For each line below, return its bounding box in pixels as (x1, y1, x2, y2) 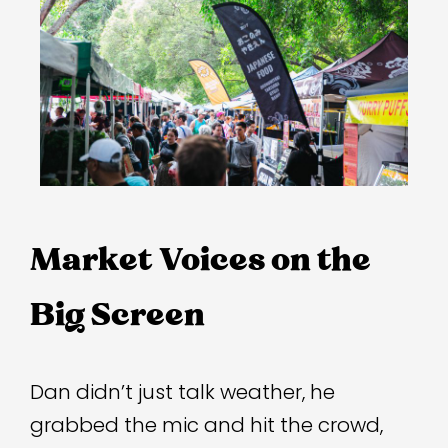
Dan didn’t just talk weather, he (30, 378, 335, 407)
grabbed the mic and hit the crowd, (30, 411, 383, 440)
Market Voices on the (30, 238, 371, 279)
